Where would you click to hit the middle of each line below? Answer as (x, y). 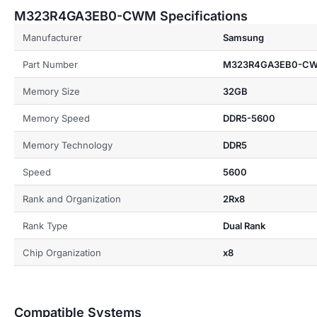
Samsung (243, 37)
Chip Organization (62, 252)
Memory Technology (68, 145)
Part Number (50, 64)
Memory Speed (56, 118)
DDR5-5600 (249, 118)
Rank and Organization (72, 198)
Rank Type (45, 225)
